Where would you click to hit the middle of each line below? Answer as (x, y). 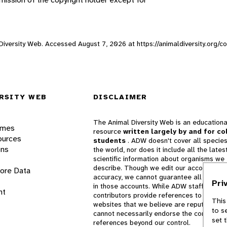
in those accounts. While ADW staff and (155, 186)
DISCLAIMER (120, 97)
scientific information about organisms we (159, 159)
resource (108, 131)
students (110, 141)
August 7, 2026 (102, 43)
